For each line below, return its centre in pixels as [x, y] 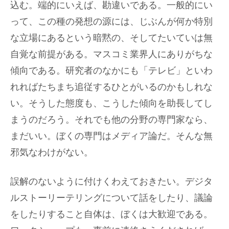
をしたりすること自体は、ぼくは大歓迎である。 [111, 214]
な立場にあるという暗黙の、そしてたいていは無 [111, 38]
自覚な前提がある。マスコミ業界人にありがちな [111, 54]
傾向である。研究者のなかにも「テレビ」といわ [111, 70]
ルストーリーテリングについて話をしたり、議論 [111, 198]
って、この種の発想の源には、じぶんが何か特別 [111, 21]
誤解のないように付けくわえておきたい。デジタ [111, 181]
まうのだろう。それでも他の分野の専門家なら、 [111, 119]
